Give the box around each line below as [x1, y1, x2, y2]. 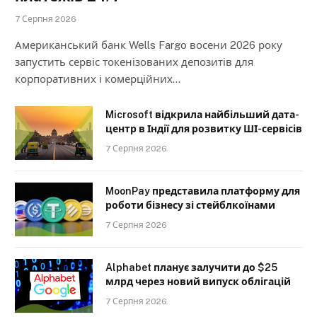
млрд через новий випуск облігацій [105, 276, 291, 288]
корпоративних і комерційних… [15, 73, 180, 86]
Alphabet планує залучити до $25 [105, 262, 277, 274]
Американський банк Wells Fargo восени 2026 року [15, 39, 282, 52]
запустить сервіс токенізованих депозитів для [15, 56, 253, 69]
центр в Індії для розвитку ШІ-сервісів [105, 123, 302, 135]
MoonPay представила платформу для [105, 185, 300, 197]
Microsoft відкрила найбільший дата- [105, 109, 299, 121]
